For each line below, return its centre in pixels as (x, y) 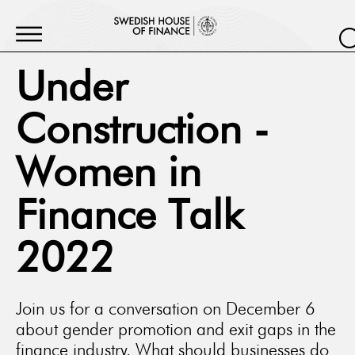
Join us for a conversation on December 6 (166, 308)
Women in (109, 175)
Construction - (142, 132)
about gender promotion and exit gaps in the (176, 329)
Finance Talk (130, 218)
